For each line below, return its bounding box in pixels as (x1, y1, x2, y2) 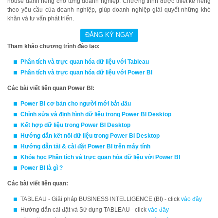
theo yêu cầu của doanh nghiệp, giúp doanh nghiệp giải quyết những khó (7, 6, 211, 13)
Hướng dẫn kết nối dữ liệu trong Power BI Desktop (20, 132, 160, 139)
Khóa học (20, 154, 48, 161)
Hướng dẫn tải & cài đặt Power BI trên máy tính (20, 143, 150, 150)
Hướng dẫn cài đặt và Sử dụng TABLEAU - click (20, 206, 148, 213)
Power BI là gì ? (20, 164, 63, 171)
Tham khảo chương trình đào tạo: (7, 43, 101, 50)
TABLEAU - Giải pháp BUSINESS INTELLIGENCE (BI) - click (20, 196, 181, 202)
